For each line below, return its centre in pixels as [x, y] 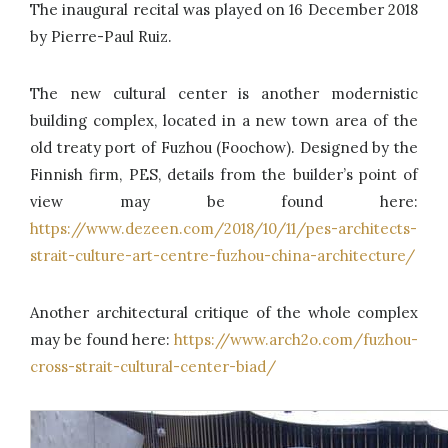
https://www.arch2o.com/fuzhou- [296, 339]
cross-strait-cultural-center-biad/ [153, 366]
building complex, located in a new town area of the [224, 120]
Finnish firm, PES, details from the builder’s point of [224, 174]
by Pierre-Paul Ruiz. [101, 36]
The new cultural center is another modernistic [224, 93]
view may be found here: [224, 201]
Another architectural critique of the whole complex [224, 312]
